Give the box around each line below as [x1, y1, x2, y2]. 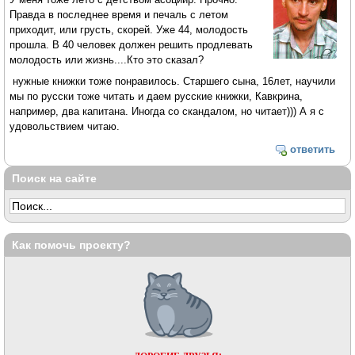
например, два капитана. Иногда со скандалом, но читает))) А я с [10, 105, 325, 118]
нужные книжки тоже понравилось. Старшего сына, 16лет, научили [10, 75, 336, 88]
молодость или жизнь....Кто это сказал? [10, 54, 204, 67]
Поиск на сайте [12, 171, 97, 185]
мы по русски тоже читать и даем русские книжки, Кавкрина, [10, 90, 303, 103]
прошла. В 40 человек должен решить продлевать [10, 39, 254, 52]
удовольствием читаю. [10, 120, 120, 133]
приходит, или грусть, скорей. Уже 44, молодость [10, 24, 249, 36]
